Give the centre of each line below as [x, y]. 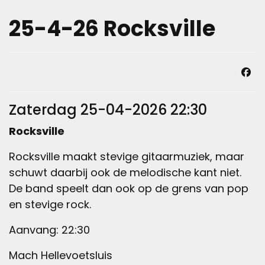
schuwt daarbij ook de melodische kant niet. [125, 173]
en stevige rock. [51, 205]
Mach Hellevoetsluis [61, 256]
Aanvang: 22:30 [49, 230]
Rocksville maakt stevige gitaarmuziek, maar [127, 157]
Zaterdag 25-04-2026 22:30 [108, 110]
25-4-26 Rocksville [112, 29]
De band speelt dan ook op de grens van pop [129, 189]
